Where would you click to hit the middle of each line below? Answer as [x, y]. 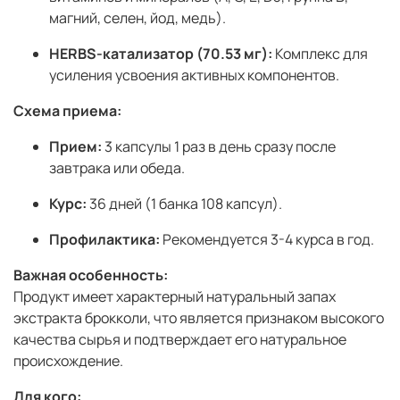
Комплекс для [320, 54]
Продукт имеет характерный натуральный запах [175, 297]
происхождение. [68, 361]
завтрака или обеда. [117, 168]
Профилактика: [104, 240]
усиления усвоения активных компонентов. [194, 75]
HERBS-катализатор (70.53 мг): [161, 54]
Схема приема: [67, 111]
